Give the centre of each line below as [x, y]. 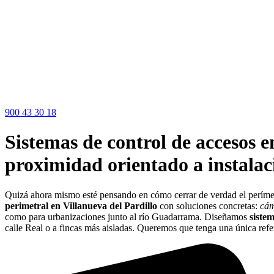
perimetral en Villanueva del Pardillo [81, 206]
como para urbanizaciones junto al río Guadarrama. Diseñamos [127, 217]
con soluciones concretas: [209, 206]
